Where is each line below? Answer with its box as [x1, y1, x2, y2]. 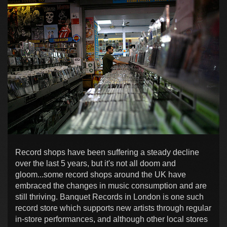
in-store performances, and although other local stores [15, 215, 208, 224]
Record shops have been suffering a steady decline [15, 148, 199, 157]
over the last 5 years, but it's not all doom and [15, 159, 176, 168]
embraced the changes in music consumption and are [15, 181, 207, 191]
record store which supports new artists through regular [15, 204, 211, 213]
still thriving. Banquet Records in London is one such [15, 193, 204, 202]
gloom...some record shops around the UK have [15, 170, 186, 179]
